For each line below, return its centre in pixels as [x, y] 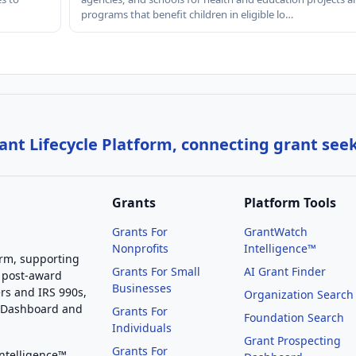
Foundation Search [294, 317]
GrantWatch [276, 231]
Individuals [142, 327]
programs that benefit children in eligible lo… [187, 14]
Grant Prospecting [293, 340]
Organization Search [299, 294]
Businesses [142, 288]
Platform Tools [290, 202]
